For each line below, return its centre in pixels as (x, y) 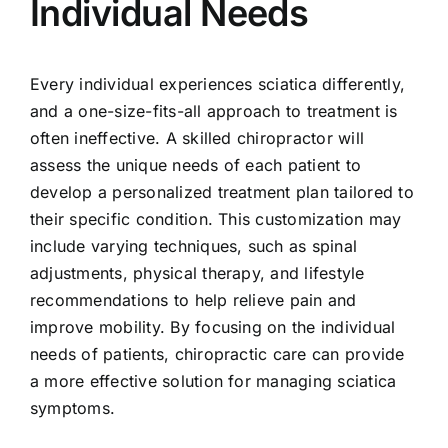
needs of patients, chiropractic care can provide (217, 353)
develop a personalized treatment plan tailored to (221, 191)
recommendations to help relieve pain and (193, 299)
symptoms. (72, 407)
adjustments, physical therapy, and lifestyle (197, 272)
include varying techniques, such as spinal (193, 245)
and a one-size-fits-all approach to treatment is (213, 110)
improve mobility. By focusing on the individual (212, 326)
